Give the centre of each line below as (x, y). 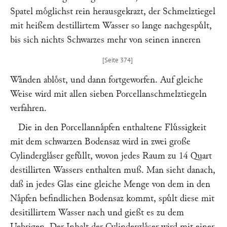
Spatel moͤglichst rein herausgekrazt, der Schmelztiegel (113, 11)
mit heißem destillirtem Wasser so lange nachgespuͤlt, (111, 26)
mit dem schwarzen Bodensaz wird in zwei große (100, 142)
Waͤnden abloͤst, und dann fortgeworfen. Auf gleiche (107, 80)
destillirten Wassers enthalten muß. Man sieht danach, (113, 170)
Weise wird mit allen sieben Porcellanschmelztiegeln (108, 94)
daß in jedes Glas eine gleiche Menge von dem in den (110, 184)
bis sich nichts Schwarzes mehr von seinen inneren (105, 40)
